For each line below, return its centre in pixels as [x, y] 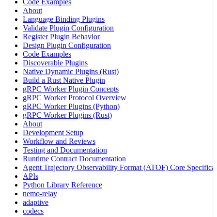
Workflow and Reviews [59, 141]
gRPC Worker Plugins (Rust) [67, 115]
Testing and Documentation [65, 150]
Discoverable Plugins [55, 62]
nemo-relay [40, 193]
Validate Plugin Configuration [68, 28]
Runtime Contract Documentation [74, 158]
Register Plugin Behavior [61, 36]
